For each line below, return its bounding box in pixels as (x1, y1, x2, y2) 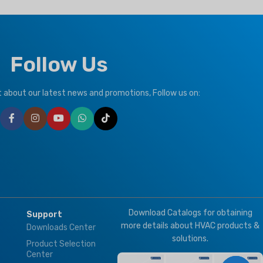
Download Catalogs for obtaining (128, 208, 252, 218)
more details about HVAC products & (121, 221, 260, 231)
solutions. (172, 234, 209, 244)
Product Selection (26, 239, 96, 249)
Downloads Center (26, 222, 96, 233)
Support (26, 210, 63, 220)
